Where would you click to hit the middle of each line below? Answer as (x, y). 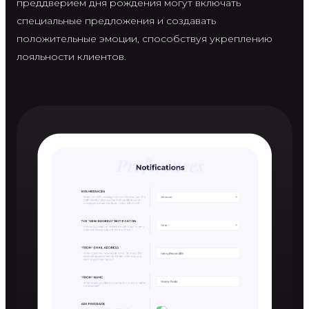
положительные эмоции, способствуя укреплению (144, 38)
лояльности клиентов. (71, 56)
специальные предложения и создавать (116, 20)
